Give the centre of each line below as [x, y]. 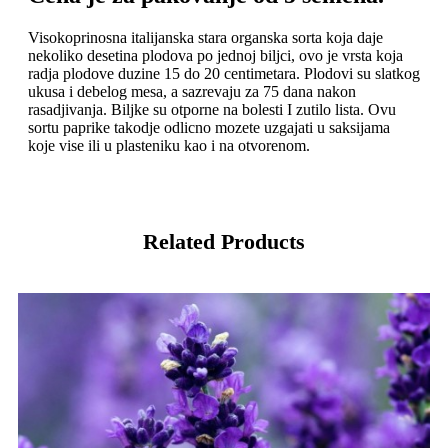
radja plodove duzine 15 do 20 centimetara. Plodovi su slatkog [224, 74]
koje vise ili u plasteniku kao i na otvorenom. [169, 146]
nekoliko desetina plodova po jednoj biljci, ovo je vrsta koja [215, 56]
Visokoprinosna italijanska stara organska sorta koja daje [205, 38]
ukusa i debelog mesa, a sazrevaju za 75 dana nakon [192, 92]
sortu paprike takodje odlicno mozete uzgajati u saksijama [209, 128]
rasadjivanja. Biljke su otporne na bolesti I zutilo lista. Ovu [212, 110]
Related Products [224, 242]
